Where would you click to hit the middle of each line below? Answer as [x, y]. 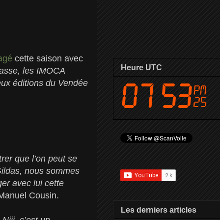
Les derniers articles [159, 210]
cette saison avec [49, 58]
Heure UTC [141, 67]
